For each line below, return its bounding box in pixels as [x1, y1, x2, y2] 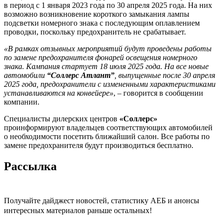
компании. [4, 97, 39, 106]
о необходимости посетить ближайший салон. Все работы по [4, 132, 210, 141]
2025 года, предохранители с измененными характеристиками [4, 79, 216, 88]
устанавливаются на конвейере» [4, 88, 113, 97]
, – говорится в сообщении [113, 88, 203, 97]
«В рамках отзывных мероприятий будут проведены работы [4, 44, 212, 53]
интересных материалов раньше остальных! [4, 206, 152, 215]
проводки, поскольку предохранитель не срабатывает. [4, 27, 186, 36]
